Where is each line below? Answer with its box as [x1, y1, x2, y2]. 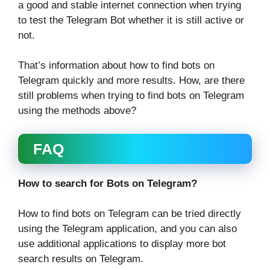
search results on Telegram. [18, 253, 143, 265]
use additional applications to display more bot [18, 238, 226, 250]
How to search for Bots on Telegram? [18, 177, 197, 189]
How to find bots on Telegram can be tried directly [18, 208, 241, 220]
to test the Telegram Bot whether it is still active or [18, 14, 244, 26]
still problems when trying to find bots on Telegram [18, 90, 244, 102]
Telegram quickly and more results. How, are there [18, 75, 245, 87]
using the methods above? [18, 105, 136, 117]
